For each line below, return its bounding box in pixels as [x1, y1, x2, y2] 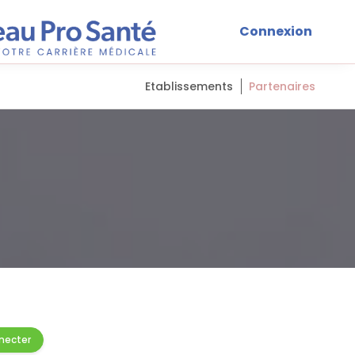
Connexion [239, 22, 312, 40]
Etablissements [145, 78, 233, 94]
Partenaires [249, 78, 315, 94]
